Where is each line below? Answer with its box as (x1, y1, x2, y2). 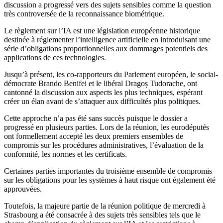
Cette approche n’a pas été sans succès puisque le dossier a (4, 114, 188, 123)
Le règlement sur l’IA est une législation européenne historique (4, 26, 200, 35)
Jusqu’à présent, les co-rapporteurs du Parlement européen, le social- (4, 70, 218, 79)
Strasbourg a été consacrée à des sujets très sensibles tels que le (4, 211, 201, 220)
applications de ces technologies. (4, 53, 106, 62)
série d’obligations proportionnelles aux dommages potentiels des (4, 44, 208, 53)
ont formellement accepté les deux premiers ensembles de (4, 132, 183, 141)
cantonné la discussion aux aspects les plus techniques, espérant (4, 88, 203, 97)
